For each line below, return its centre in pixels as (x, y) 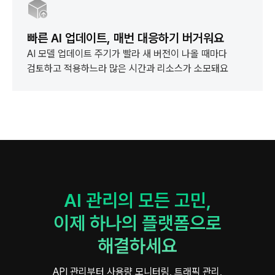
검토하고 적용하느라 (67, 68)
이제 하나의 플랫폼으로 (137, 223)
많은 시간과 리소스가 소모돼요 (169, 68)
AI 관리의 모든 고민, (137, 200)
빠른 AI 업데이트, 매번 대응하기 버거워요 (126, 38)
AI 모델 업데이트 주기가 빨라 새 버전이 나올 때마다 (127, 54)
